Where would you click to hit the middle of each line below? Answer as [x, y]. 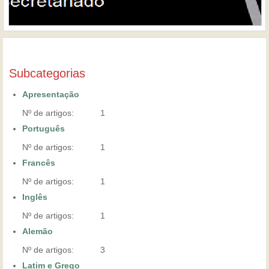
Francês [39, 162]
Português [44, 128]
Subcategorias [47, 73]
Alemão [38, 231]
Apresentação [51, 94]
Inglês [35, 197]
